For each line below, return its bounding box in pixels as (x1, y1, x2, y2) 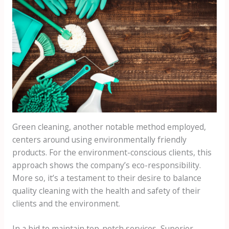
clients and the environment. (12, 197, 120, 209)
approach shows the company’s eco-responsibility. (12, 159, 201, 171)
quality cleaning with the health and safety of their (12, 185, 200, 196)
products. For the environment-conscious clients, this (12, 146, 212, 158)
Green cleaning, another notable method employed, (12, 121, 206, 132)
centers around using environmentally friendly (12, 133, 187, 145)
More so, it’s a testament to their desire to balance (12, 172, 201, 184)
